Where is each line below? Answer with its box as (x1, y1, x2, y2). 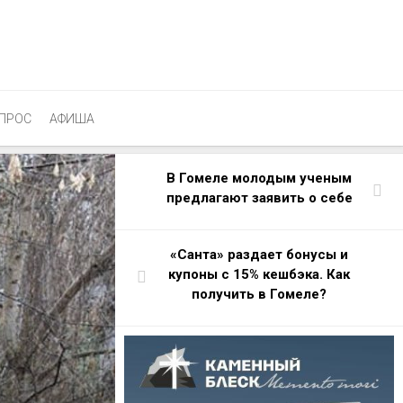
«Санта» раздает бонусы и (170, 246, 348, 263)
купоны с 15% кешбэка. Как (168, 266, 350, 282)
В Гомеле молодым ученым (166, 170, 352, 186)
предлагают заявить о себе (166, 190, 353, 206)
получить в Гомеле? (192, 286, 327, 302)
